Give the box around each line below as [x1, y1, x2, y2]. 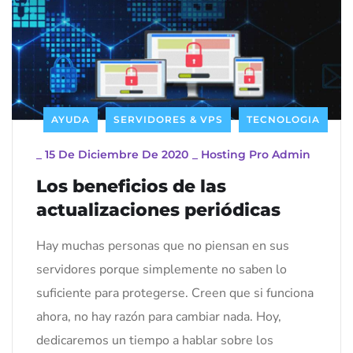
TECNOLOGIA [247, 113, 320, 125]
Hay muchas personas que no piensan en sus [36, 236, 289, 255]
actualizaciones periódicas [36, 199, 281, 221]
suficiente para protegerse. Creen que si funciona [36, 284, 314, 302]
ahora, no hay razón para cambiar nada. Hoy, [36, 307, 281, 325]
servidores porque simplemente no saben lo [36, 260, 287, 278]
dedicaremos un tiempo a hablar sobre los [36, 331, 273, 349]
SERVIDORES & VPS [113, 113, 223, 125]
